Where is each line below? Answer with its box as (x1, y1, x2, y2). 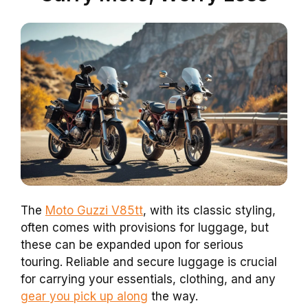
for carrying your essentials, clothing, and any (21, 272, 276, 287)
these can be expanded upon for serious (21, 238, 243, 252)
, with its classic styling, (143, 203, 276, 218)
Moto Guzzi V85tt (45, 203, 143, 218)
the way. (148, 289, 198, 304)
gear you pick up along (21, 289, 148, 304)
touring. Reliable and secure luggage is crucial (21, 255, 277, 269)
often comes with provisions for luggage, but (21, 221, 269, 235)
